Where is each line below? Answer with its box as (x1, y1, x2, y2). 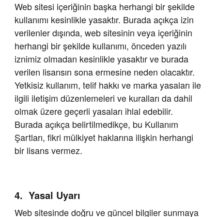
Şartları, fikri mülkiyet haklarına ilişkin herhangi (15, 131, 193, 144)
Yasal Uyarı (29, 188, 80, 202)
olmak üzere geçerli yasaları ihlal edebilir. (15, 105, 173, 118)
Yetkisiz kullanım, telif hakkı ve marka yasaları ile (15, 78, 201, 92)
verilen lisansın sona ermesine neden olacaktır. (15, 65, 195, 78)
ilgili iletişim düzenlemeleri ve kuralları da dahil (15, 92, 192, 105)
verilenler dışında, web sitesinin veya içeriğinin (15, 26, 192, 39)
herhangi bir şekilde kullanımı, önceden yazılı (15, 39, 186, 52)
